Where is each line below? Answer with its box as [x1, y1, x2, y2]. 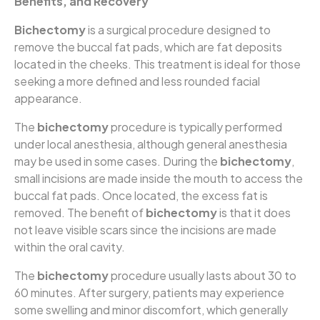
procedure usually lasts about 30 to [109, 268, 296, 284]
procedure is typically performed [109, 119, 282, 135]
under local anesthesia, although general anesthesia [14, 136, 287, 152]
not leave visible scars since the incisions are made [14, 222, 276, 238]
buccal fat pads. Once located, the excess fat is [14, 188, 268, 204]
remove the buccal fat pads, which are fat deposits [14, 39, 282, 55]
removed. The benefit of [14, 205, 146, 221]
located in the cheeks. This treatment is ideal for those [14, 56, 301, 72]
